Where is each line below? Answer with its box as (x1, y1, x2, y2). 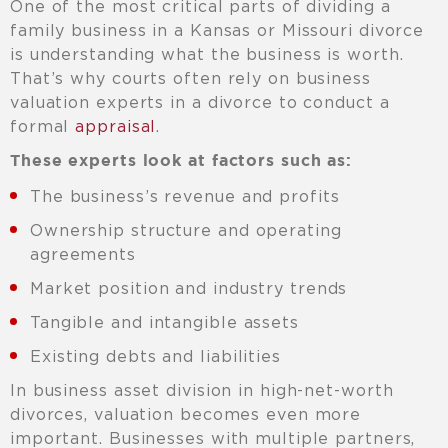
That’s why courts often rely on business (10, 69, 371, 88)
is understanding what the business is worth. (10, 45, 404, 64)
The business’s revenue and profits (30, 187, 340, 206)
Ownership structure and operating (30, 221, 342, 240)
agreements (30, 245, 136, 264)
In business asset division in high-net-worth (10, 381, 394, 400)
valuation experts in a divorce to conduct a (10, 93, 390, 112)
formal (10, 117, 76, 136)
